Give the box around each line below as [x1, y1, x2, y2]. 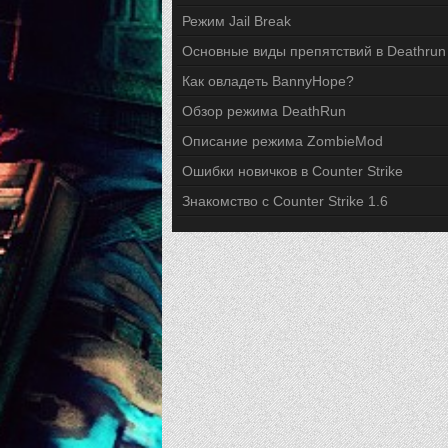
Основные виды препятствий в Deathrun [182, 43, 446, 59]
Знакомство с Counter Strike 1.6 [182, 193, 388, 209]
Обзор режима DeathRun [182, 103, 346, 119]
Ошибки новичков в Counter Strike [182, 163, 403, 179]
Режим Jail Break [182, 13, 291, 29]
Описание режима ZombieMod [182, 133, 383, 149]
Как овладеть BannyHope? [182, 73, 354, 89]
